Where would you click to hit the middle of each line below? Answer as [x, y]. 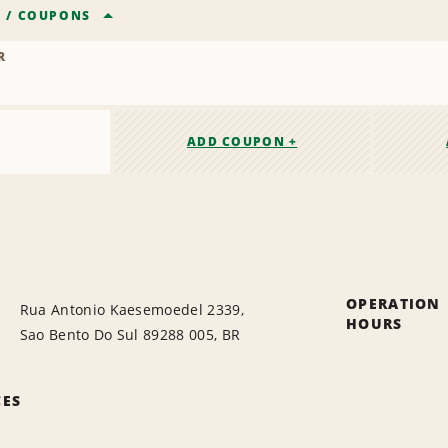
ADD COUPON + [242, 142]
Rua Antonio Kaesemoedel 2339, [131, 310]
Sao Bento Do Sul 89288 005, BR [130, 335]
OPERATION [393, 304]
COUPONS [54, 16]
